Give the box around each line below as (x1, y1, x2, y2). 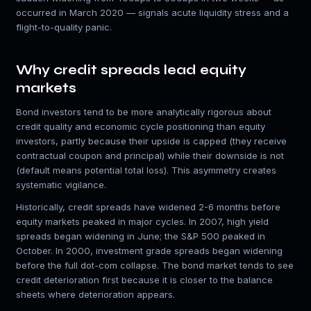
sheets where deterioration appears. (15, 289, 175, 301)
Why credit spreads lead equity (15, 62, 246, 78)
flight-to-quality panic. (15, 22, 112, 33)
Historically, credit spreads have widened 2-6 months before (15, 201, 280, 213)
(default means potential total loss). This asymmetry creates (15, 165, 276, 176)
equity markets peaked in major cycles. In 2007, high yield (15, 216, 269, 228)
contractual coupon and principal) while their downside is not (15, 150, 284, 161)
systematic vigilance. (15, 179, 106, 190)
